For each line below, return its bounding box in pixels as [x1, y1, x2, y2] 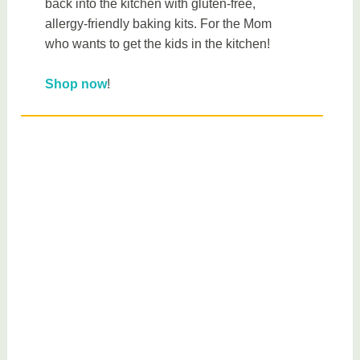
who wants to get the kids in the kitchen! [45, 36, 271, 51]
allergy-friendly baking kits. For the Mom [45, 16, 272, 31]
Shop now [45, 77, 108, 92]
